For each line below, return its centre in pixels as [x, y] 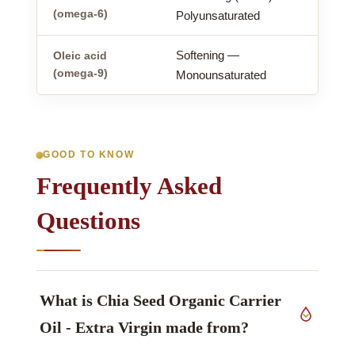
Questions [88, 221]
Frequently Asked [129, 186]
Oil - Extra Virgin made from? [144, 328]
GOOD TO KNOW [89, 155]
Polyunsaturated [218, 15]
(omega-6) [80, 13]
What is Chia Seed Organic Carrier [160, 301]
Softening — [208, 55]
